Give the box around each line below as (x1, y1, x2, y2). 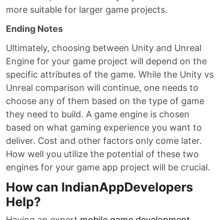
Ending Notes (6, 24, 63, 34)
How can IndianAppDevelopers (6, 180, 193, 194)
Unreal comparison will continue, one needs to (6, 82, 198, 93)
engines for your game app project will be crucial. (6, 162, 210, 172)
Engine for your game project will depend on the (6, 56, 207, 66)
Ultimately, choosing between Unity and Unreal (6, 43, 201, 53)
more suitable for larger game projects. (6, 4, 167, 15)
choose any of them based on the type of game (6, 96, 204, 106)
